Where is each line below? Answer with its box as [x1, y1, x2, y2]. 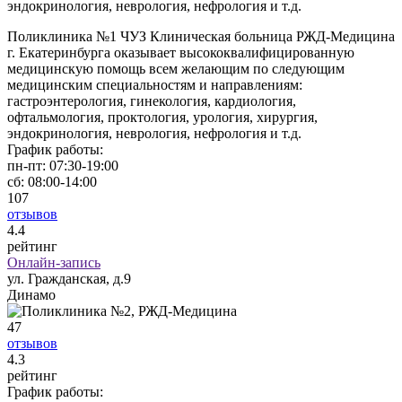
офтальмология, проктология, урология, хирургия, [7, 109, 318, 125]
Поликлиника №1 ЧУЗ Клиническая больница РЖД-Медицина [7, 28, 395, 44]
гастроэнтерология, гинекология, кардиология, [7, 92, 296, 109]
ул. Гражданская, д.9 [7, 270, 131, 286]
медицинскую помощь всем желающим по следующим [7, 60, 345, 76]
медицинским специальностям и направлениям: [7, 76, 302, 92]
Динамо [7, 286, 56, 302]
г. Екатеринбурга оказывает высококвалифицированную [7, 44, 354, 60]
